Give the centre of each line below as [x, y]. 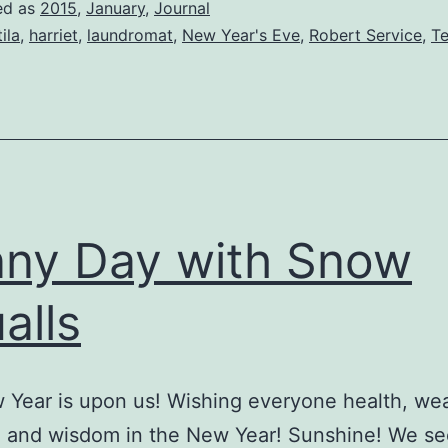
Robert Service [365, 35]
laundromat [130, 35]
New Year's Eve [241, 35]
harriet [53, 35]
